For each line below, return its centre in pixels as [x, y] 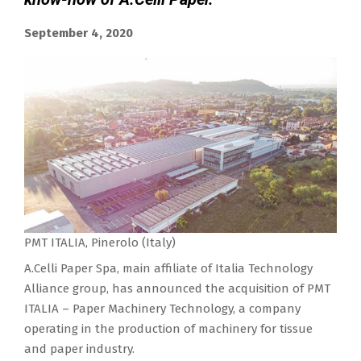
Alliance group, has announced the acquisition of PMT [177, 288]
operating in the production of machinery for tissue [168, 328]
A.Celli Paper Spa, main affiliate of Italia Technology [168, 268]
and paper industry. [79, 349]
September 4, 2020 [79, 33]
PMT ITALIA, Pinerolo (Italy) [100, 242]
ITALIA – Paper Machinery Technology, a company [162, 308]
